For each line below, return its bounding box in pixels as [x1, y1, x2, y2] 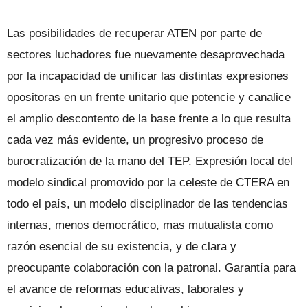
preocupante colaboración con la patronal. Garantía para [7, 261, 296, 274]
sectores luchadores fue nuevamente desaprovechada [7, 48, 285, 61]
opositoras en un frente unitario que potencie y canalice [7, 91, 291, 104]
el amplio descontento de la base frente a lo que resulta [7, 112, 291, 125]
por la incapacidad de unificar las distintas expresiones [7, 69, 289, 82]
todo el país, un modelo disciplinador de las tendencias [7, 197, 288, 210]
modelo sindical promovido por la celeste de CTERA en [7, 176, 289, 189]
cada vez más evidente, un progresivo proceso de [7, 133, 263, 146]
